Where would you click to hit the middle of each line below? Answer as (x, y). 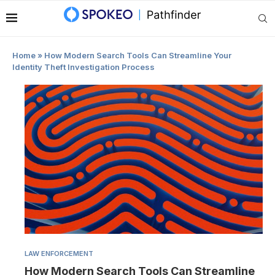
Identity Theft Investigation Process (83, 67)
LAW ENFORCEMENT (59, 253)
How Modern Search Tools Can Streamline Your (138, 55)
